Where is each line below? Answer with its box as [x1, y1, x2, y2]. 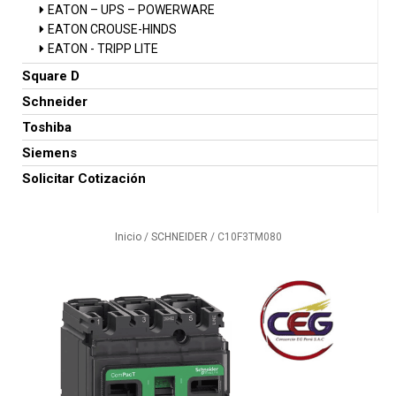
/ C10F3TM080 [207, 231, 282, 243]
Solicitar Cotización [22, 171, 146, 187]
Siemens [22, 145, 77, 161]
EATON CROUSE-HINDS [48, 22, 177, 36]
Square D [22, 68, 80, 84]
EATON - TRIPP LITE [48, 42, 158, 56]
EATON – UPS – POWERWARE [48, 3, 215, 17]
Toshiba [22, 119, 72, 135]
